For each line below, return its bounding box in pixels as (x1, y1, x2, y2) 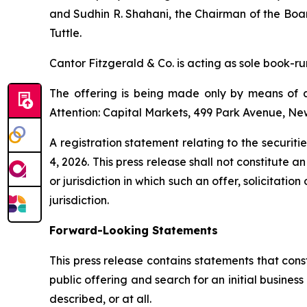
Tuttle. (49, 26, 82, 40)
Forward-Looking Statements (49, 223, 218, 237)
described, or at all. (49, 292, 151, 306)
